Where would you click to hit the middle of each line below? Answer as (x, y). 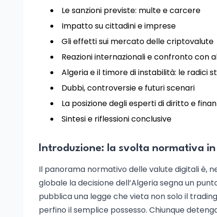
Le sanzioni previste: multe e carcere (131, 10)
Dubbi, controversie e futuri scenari (128, 88)
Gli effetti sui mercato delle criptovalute (138, 41)
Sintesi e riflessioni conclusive (116, 119)
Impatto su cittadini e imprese (119, 26)
